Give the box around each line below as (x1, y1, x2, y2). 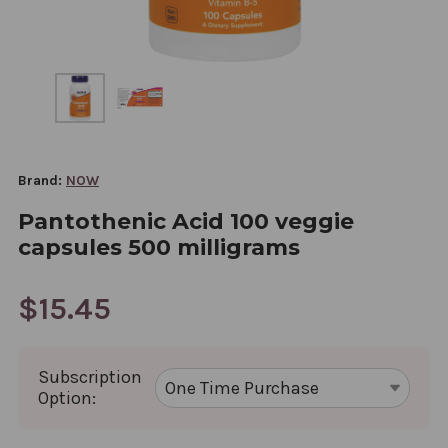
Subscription (38, 365, 142, 388)
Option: (38, 386, 96, 409)
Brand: (18, 171, 62, 189)
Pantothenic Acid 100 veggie (18, 207, 354, 235)
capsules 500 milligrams (18, 233, 300, 261)
